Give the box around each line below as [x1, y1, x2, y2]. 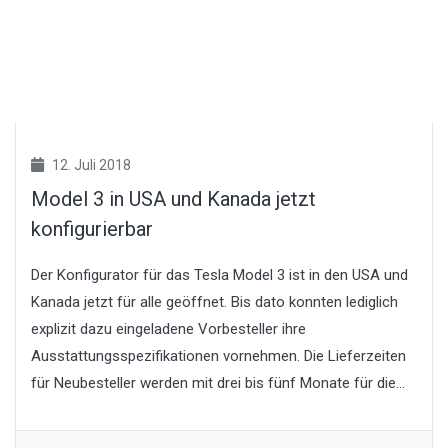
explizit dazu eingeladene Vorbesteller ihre [31, 319, 306, 338]
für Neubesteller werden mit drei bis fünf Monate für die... [31, 373, 405, 392]
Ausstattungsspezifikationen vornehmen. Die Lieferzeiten [31, 346, 406, 365]
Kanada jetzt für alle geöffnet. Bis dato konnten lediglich [31, 292, 398, 311]
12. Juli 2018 [49, 156, 131, 173]
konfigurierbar [31, 216, 153, 241]
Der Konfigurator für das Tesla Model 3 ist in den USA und [31, 265, 408, 284]
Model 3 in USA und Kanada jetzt [31, 186, 316, 211]
